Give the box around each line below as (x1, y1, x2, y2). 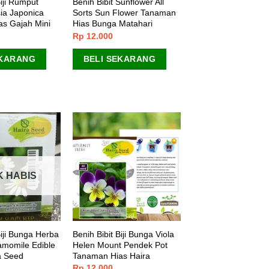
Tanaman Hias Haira (72, 250, 150, 261)
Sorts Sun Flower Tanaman (72, 8, 176, 18)
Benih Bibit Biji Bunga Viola (72, 229, 174, 239)
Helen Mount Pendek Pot (72, 240, 168, 250)
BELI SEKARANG (83, 53, 156, 64)
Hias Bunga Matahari (72, 19, 153, 29)
